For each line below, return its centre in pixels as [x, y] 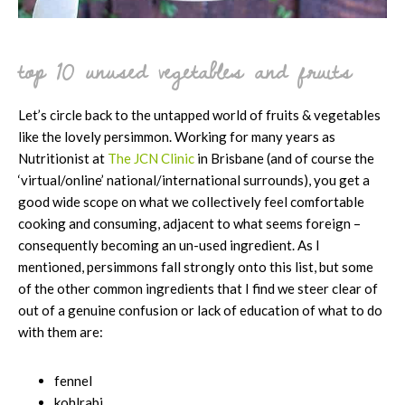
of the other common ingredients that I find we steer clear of [198, 288]
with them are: [61, 331]
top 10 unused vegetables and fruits [185, 70]
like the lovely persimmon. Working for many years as [177, 136]
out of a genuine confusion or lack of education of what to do [200, 310]
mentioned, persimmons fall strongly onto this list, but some [196, 266]
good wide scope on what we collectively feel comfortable [191, 201]
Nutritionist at [63, 158]
